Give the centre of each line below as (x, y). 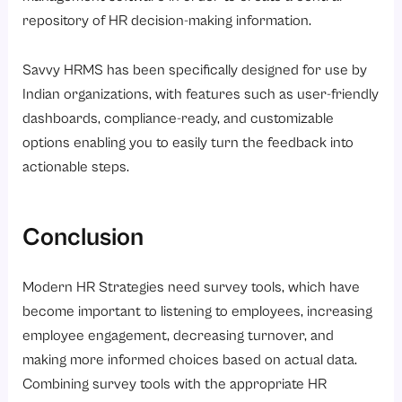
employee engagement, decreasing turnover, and (179, 336)
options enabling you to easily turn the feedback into (188, 144)
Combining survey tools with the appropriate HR (175, 384)
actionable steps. (76, 168)
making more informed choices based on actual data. (190, 360)
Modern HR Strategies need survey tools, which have (192, 287)
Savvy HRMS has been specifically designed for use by (195, 71)
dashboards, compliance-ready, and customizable (179, 119)
